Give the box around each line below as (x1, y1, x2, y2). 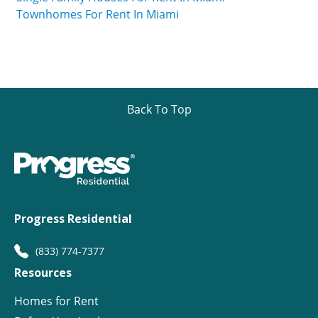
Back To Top (126, 102, 192, 118)
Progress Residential (14, 211, 132, 227)
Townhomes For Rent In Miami (16, 6, 179, 23)
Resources (14, 265, 72, 281)
